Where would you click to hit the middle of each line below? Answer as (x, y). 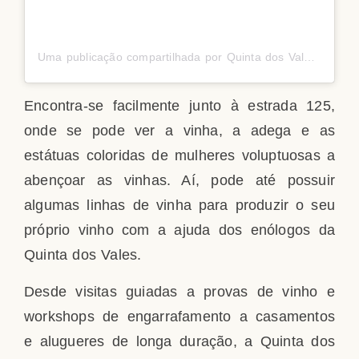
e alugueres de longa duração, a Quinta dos (179, 341)
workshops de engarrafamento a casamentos (179, 316)
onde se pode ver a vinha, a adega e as (179, 131)
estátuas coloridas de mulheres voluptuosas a (179, 156)
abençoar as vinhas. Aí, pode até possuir (179, 181)
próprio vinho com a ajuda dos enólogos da (179, 230)
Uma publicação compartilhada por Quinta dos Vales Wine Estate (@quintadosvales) (310, 56)
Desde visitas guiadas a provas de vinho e (179, 291)
